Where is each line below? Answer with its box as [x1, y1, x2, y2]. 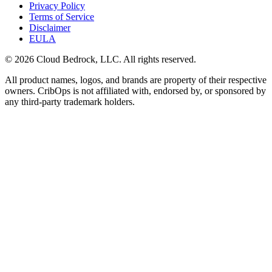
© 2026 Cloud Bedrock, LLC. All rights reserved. [5, 54, 196, 65]
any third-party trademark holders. [5, 97, 135, 107]
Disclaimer [29, 22, 70, 33]
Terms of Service [29, 12, 94, 22]
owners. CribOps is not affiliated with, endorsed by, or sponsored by [5, 86, 266, 97]
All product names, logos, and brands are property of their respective [5, 75, 267, 86]
